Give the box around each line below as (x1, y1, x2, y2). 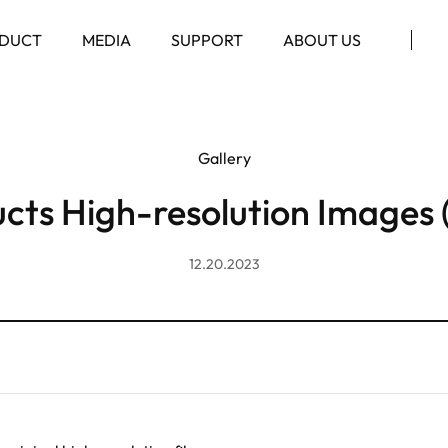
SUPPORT (171, 30, 244, 50)
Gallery (197, 148, 251, 168)
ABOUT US (283, 30, 362, 50)
